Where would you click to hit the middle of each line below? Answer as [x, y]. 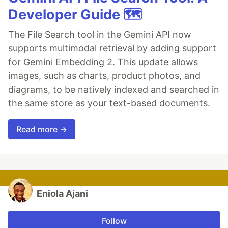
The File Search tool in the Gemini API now [100, 34]
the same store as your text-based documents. [109, 103]
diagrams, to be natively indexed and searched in [114, 89]
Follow [114, 221]
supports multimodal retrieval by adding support [112, 48]
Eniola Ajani [62, 193]
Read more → [42, 129]
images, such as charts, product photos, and [104, 75]
